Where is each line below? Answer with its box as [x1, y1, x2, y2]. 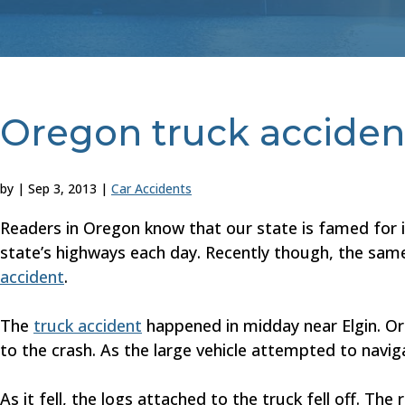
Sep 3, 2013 [28, 180, 97, 197]
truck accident [33, 315, 142, 336]
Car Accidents [111, 180, 192, 197]
